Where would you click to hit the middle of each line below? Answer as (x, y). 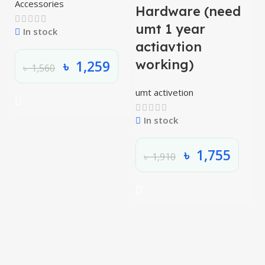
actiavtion (169, 47)
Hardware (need (188, 11)
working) (165, 64)
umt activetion (164, 92)
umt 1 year (170, 29)
